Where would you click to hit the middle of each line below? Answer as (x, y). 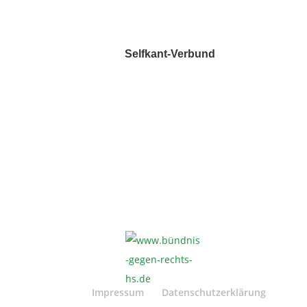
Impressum (118, 293)
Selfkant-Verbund (170, 53)
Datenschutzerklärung (214, 293)
